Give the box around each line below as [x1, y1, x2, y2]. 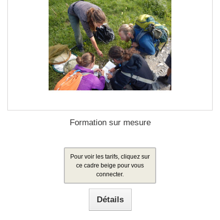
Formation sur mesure [69, 118, 151, 127]
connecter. [96, 171, 124, 178]
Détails [96, 195, 124, 204]
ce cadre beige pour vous [76, 162, 144, 169]
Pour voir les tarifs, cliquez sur [70, 153, 150, 160]
